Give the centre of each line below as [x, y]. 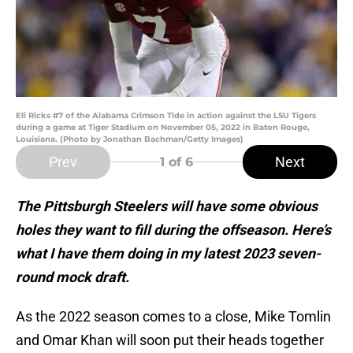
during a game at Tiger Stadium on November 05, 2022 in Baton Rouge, [163, 128]
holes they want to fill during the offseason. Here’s [173, 230]
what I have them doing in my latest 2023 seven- [168, 254]
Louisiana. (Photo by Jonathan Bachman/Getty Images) [130, 139]
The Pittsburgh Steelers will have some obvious [167, 206]
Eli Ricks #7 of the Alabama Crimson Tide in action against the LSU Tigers [166, 116]
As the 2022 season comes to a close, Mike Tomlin [173, 317]
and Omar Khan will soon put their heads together [170, 340]
